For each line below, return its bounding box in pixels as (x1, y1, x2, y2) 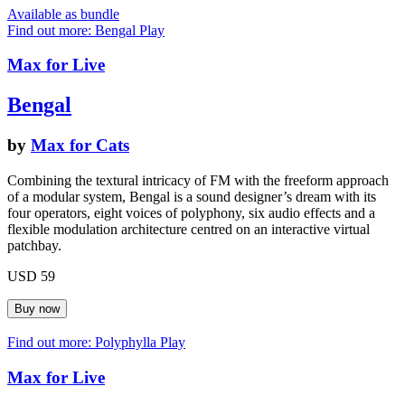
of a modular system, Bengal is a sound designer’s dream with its (7, 188, 376, 204)
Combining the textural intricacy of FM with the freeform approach (7, 172, 389, 188)
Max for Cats (31, 136, 129, 155)
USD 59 (7, 268, 55, 284)
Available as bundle (7, 5, 119, 22)
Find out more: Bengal (7, 22, 139, 38)
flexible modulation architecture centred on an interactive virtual (7, 221, 370, 237)
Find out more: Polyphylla (7, 334, 160, 350)
